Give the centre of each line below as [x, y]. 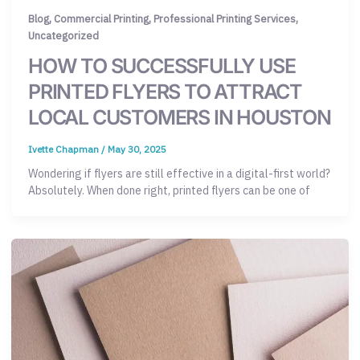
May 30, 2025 [137, 149]
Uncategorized [63, 36]
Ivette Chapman [65, 149]
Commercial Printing [101, 19]
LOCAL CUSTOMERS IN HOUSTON [180, 118]
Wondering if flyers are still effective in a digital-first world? [179, 174]
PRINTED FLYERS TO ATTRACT [165, 92]
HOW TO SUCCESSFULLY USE [162, 66]
